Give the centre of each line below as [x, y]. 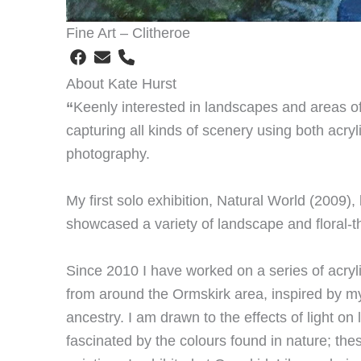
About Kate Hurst [121, 84]
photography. [108, 154]
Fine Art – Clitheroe [128, 33]
